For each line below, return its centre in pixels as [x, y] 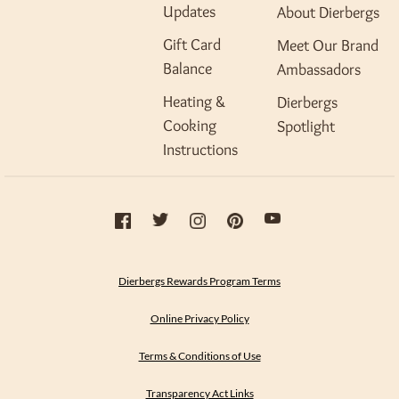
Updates [189, 12]
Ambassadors [318, 69]
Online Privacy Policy [199, 318]
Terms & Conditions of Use [199, 356]
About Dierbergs [328, 12]
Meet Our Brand [327, 45]
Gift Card [192, 45]
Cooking [190, 126]
